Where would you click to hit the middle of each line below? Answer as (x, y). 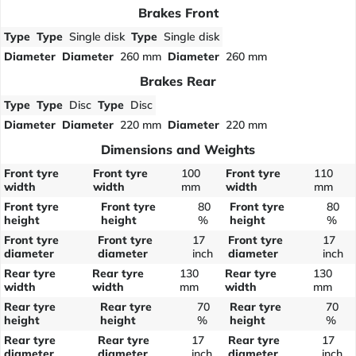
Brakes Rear (178, 81)
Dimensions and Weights (178, 150)
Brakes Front (178, 13)
